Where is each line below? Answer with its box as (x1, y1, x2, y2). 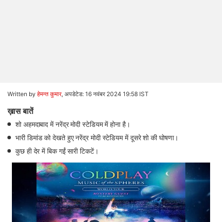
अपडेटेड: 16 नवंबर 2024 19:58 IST (64, 90, 149, 98)
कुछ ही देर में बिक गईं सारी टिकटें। (15, 147, 99, 155)
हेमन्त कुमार (37, 90, 61, 98)
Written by (7, 90, 37, 98)
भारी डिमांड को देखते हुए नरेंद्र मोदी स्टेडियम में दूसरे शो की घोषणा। (15, 133, 178, 142)
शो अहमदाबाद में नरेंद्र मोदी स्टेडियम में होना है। (15, 120, 130, 128)
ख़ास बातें (7, 106, 33, 116)
